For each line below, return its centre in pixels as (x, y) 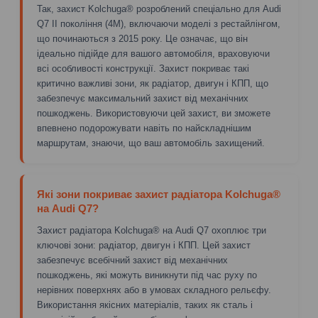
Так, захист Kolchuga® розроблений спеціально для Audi (159, 9)
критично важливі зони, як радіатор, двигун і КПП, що (153, 83)
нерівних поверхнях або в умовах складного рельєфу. (154, 290)
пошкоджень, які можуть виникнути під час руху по (147, 275)
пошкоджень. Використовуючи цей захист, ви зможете (154, 113)
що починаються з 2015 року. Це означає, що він (142, 38)
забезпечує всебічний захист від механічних (132, 260)
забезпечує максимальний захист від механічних (143, 98)
